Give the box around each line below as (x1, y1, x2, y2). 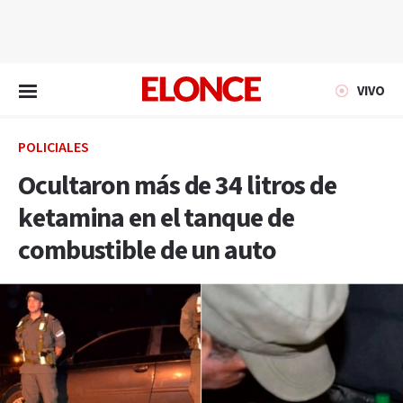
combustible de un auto (18, 233, 276, 269)
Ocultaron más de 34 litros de (18, 168, 337, 204)
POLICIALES (18, 139, 89, 157)
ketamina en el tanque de (18, 201, 294, 237)
